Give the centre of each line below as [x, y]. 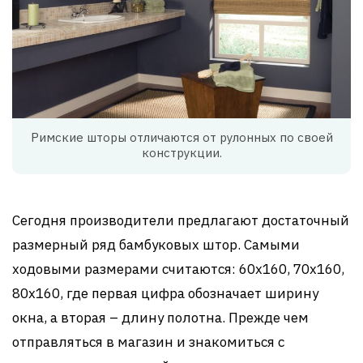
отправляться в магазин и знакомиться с [148, 342]
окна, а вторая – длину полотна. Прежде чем [160, 318]
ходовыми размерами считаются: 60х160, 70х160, [178, 269]
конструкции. [181, 153]
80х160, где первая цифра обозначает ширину [165, 294]
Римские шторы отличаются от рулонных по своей [181, 138]
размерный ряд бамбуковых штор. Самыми [156, 245]
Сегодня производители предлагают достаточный [181, 221]
